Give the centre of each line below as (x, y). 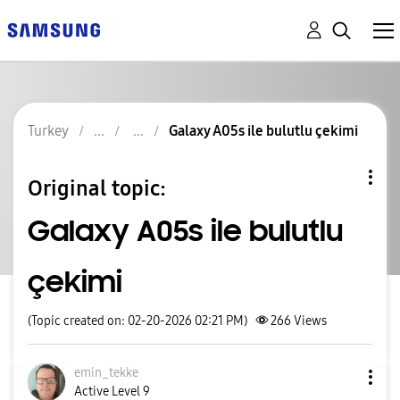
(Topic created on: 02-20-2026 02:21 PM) (137, 321)
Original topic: (97, 188)
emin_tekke (106, 373)
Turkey (48, 131)
